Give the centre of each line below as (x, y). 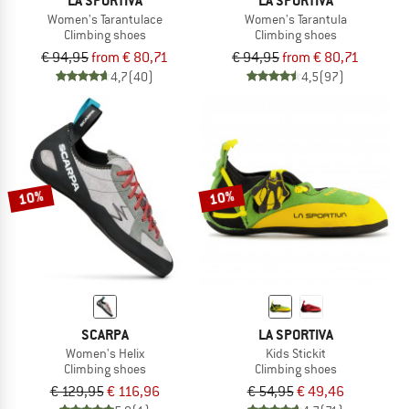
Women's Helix (105, 353)
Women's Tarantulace (105, 19)
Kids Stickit (295, 353)
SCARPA (105, 334)
